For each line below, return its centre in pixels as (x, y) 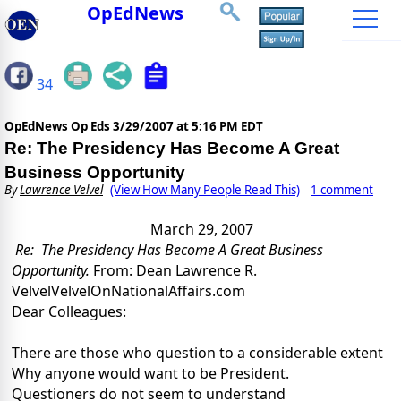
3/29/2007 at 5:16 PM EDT (188, 127)
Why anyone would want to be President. (150, 374)
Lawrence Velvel (61, 190)
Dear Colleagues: (69, 312)
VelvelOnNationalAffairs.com (148, 291)
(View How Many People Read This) (205, 190)
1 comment (342, 190)
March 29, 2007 (202, 230)
